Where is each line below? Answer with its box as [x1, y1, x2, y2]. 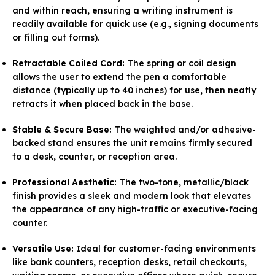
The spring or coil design [125, 57, 236, 69]
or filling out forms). [12, 31, 99, 43]
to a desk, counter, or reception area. [12, 150, 177, 162]
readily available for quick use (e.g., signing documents [12, 18, 258, 29]
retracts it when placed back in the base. [12, 98, 193, 109]
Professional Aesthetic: [12, 176, 117, 188]
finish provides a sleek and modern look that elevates [12, 190, 251, 201]
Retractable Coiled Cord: [12, 57, 125, 69]
